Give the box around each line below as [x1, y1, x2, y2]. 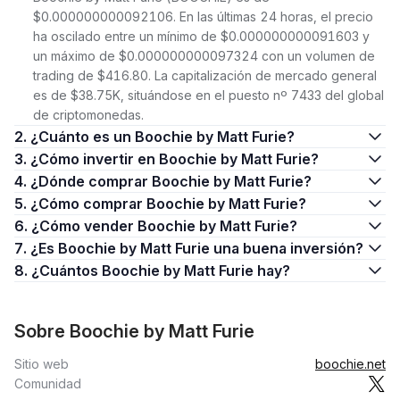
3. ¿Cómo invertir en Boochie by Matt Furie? [30, 150, 319, 168]
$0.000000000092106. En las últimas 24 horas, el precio [33, 9, 373, 24]
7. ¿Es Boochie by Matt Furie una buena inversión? [30, 239, 363, 257]
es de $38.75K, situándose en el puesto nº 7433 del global [33, 87, 384, 103]
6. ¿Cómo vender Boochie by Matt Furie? [31, 217, 297, 235]
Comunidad [14, 376, 81, 391]
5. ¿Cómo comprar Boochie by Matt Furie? [30, 195, 306, 212]
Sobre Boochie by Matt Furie [14, 321, 254, 342]
